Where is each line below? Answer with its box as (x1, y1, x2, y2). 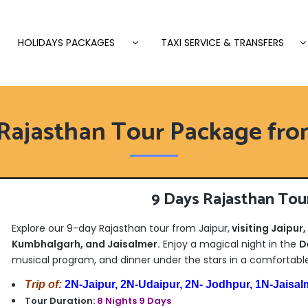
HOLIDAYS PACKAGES (18, 36, 115, 49)
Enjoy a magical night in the (159, 237, 299, 251)
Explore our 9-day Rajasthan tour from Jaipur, (11, 221, 230, 235)
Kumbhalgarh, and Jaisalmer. (11, 237, 160, 251)
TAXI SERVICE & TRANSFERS (161, 36, 284, 49)
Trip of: (24, 278, 65, 290)
